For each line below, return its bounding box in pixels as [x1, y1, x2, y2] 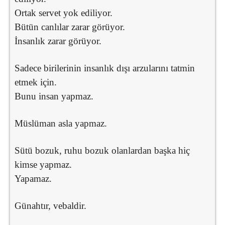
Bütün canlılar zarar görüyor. [15, 21, 125, 32]
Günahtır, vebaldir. [15, 200, 86, 211]
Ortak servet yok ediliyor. [15, 7, 113, 18]
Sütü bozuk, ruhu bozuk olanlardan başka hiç [15, 145, 190, 156]
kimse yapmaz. [15, 159, 72, 170]
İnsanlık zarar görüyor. [15, 35, 101, 46]
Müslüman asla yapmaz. [15, 118, 107, 129]
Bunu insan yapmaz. [15, 90, 93, 101]
